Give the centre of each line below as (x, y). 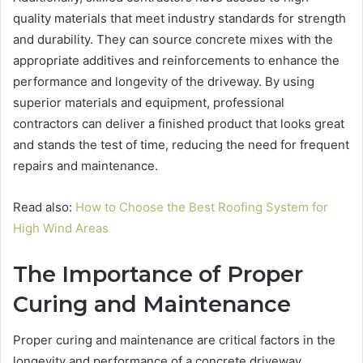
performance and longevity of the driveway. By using (164, 81)
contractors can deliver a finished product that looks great (179, 123)
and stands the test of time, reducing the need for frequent (181, 144)
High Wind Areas (61, 228)
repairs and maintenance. (85, 165)
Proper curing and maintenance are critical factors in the (174, 340)
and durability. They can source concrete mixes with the (173, 39)
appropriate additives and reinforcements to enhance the (176, 60)
